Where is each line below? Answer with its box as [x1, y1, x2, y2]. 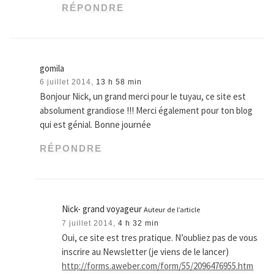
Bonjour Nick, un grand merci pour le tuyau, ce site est [40, 91, 246, 103]
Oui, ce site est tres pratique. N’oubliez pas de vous [62, 232, 258, 244]
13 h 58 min [96, 78, 143, 87]
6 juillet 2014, [40, 78, 94, 87]
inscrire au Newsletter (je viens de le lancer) [62, 246, 229, 258]
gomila [40, 62, 65, 75]
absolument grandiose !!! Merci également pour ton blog [40, 105, 253, 117]
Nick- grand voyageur [62, 203, 143, 215]
